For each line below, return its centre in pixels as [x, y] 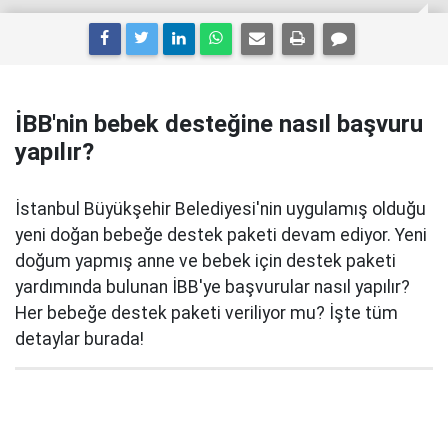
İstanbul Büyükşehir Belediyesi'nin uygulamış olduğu [220, 209]
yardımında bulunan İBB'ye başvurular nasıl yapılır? [212, 287]
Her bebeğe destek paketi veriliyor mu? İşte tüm [206, 313]
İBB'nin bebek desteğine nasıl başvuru [219, 124]
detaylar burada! [79, 339]
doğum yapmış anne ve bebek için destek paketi [205, 261]
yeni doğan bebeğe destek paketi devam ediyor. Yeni [221, 235]
